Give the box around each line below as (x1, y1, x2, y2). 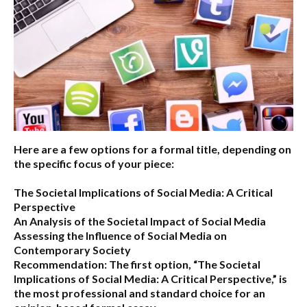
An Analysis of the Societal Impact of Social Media (14, 214, 266, 228)
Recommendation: (14, 258, 107, 271)
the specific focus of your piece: (14, 157, 174, 171)
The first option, (107, 258, 193, 271)
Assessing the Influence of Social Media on (14, 229, 227, 243)
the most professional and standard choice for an (14, 286, 265, 300)
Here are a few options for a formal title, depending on (14, 143, 291, 156)
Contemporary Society (14, 243, 131, 257)
